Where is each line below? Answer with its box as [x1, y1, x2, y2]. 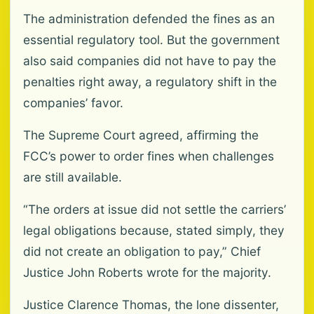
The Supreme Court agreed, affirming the [23, 128, 259, 143]
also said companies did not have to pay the [23, 53, 276, 69]
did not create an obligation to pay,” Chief [23, 244, 261, 259]
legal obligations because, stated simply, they [23, 223, 285, 238]
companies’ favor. [23, 95, 123, 111]
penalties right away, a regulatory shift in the [23, 74, 277, 90]
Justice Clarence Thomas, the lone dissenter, [23, 297, 279, 313]
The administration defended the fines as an [23, 11, 275, 27]
